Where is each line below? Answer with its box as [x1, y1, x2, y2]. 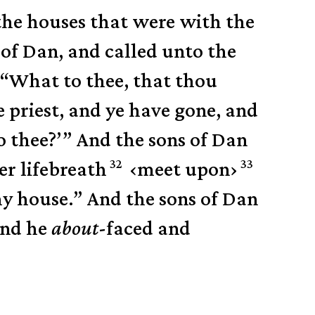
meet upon [136, 157, 230, 181]
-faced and [98, 216, 191, 240]
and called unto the [67, 39, 237, 63]
